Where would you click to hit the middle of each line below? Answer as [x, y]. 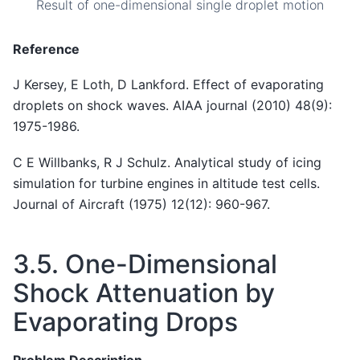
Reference [46, 49]
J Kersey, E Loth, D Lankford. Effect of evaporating [168, 85]
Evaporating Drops [125, 321]
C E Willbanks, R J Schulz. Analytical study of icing [167, 162]
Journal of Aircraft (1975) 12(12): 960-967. [141, 204]
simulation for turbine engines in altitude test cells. [166, 183]
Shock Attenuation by [144, 292]
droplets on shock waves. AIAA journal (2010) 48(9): [172, 106]
